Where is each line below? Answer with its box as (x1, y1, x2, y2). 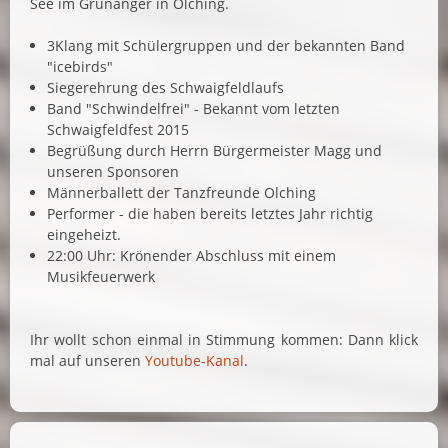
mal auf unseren (30, 350, 145, 370)
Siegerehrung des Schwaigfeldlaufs (46, 77, 284, 97)
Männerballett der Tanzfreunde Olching (46, 182, 316, 202)
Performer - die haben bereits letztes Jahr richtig (46, 203, 373, 223)
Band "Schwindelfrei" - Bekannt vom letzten (46, 98, 340, 118)
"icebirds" (46, 56, 113, 76)
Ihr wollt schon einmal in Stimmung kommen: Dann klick (30, 329, 418, 349)
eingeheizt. (46, 224, 121, 244)
